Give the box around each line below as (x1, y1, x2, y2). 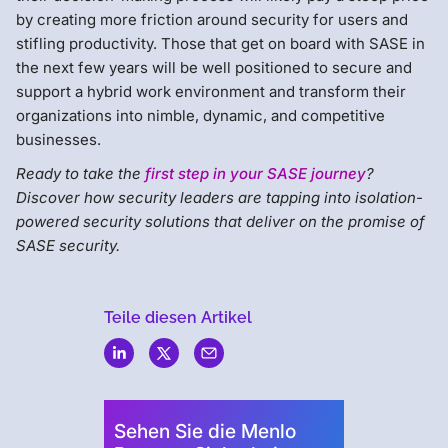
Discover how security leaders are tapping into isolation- (16, 187, 423, 207)
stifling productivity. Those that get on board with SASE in (16, 33, 425, 53)
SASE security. (16, 235, 120, 255)
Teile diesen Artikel (104, 307, 252, 327)
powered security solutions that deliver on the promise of (16, 211, 425, 231)
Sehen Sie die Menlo (114, 418, 296, 443)
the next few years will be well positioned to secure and (16, 57, 412, 77)
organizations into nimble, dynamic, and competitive (16, 105, 385, 125)
